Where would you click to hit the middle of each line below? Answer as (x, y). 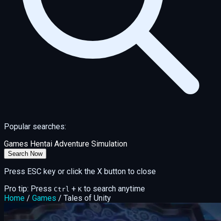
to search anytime (114, 189)
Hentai (41, 144)
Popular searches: (35, 127)
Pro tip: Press (28, 189)
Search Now (25, 154)
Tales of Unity (87, 198)
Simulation (109, 144)
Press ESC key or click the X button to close (80, 172)
